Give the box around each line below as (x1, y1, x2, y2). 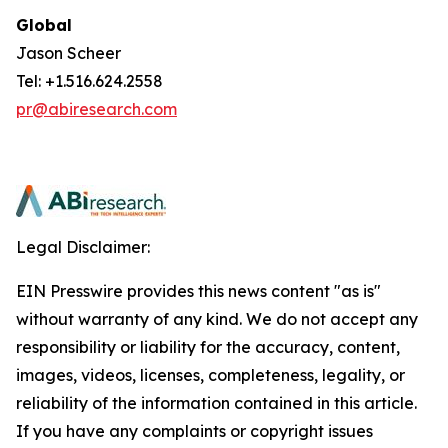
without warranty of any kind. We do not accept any (16, 309, 418, 329)
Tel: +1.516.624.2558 (16, 71, 163, 91)
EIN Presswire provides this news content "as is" (16, 281, 381, 301)
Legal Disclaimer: (16, 237, 150, 257)
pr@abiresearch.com (16, 99, 177, 119)
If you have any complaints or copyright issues (16, 421, 373, 441)
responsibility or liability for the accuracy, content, (16, 337, 400, 357)
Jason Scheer (16, 43, 121, 63)
